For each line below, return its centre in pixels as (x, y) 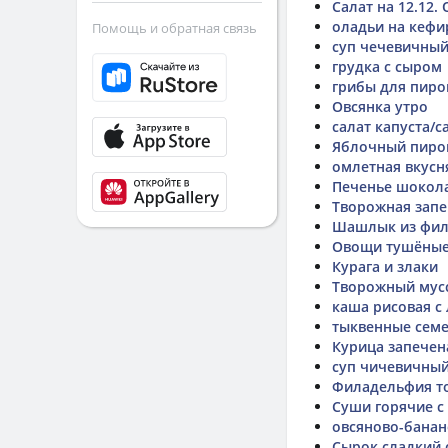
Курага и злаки (385, 266)
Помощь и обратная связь (174, 28)
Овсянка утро (380, 106)
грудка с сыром (387, 66)
